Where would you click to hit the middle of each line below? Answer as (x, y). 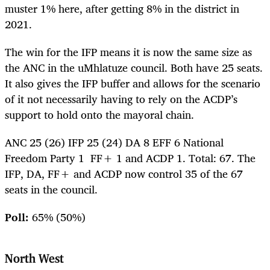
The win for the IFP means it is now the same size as (128, 52)
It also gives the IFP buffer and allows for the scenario (133, 83)
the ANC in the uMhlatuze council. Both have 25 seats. (134, 67)
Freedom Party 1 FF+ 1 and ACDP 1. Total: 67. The (130, 158)
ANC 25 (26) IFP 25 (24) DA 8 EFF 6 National (114, 143)
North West (34, 259)
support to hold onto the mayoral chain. (101, 114)
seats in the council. (53, 190)
